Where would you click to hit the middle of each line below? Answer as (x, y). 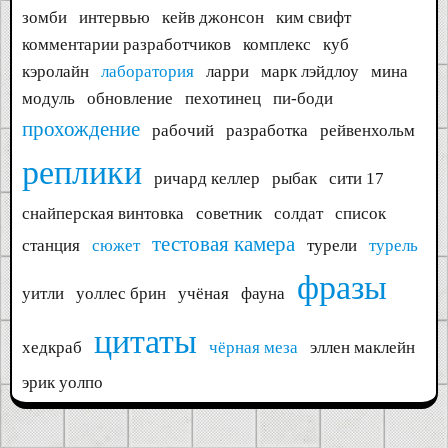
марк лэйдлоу (310, 71)
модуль (48, 98)
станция (51, 245)
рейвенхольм (367, 130)
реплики (82, 172)
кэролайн (55, 71)
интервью (114, 17)
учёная (203, 293)
